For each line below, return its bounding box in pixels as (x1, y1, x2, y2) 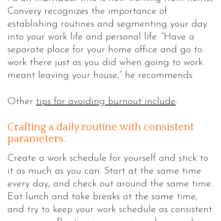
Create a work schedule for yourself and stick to (7, 153, 208, 163)
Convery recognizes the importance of (7, 6, 167, 17)
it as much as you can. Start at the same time (7, 166, 201, 176)
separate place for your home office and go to (7, 45, 202, 55)
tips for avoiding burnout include (36, 97, 176, 107)
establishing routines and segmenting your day (7, 19, 207, 30)
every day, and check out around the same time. (7, 179, 213, 189)
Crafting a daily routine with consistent (7, 121, 194, 134)
